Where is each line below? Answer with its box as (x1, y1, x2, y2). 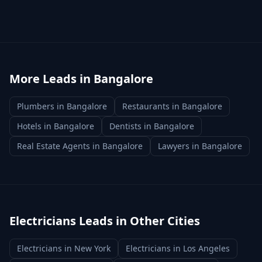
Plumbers (17, 101, 54, 112)
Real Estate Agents (17, 140, 90, 151)
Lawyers (158, 140, 189, 151)
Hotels (17, 120, 42, 132)
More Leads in (9, 71, 94, 87)
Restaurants (122, 101, 170, 112)
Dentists (109, 120, 142, 132)
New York (74, 243, 111, 254)
